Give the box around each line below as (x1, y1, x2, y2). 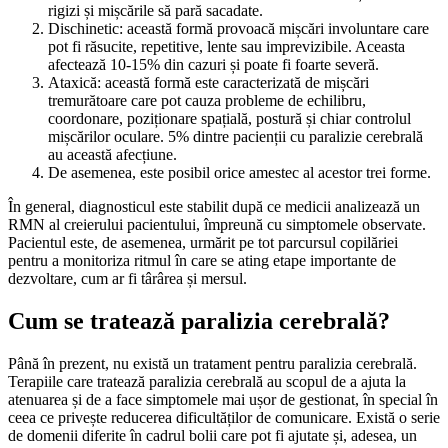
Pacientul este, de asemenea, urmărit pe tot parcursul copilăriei (8, 233, 398, 251)
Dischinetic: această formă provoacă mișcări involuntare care (48, 19, 60, 37)
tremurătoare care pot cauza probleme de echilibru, (48, 91, 366, 109)
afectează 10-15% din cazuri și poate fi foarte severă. (48, 55, 379, 73)
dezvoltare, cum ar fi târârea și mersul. (8, 269, 247, 287)
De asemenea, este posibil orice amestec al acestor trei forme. (60, 163, 431, 181)
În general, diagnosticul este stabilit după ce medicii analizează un (8, 197, 420, 215)
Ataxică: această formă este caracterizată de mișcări (48, 73, 60, 91)
